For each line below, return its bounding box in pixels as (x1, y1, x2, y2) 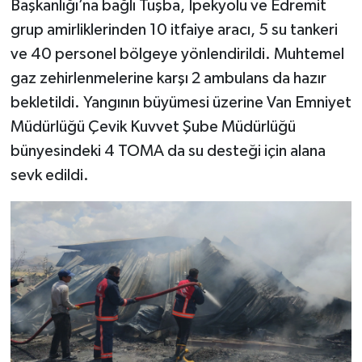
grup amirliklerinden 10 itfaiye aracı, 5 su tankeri (10, 22, 338, 39)
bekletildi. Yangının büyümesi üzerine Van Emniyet (10, 95, 351, 112)
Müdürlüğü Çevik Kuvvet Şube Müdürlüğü (10, 119, 296, 136)
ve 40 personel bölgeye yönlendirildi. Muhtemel (10, 46, 344, 63)
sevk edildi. (10, 167, 89, 184)
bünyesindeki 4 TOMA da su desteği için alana (10, 143, 326, 160)
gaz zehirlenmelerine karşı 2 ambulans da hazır (10, 70, 326, 87)
